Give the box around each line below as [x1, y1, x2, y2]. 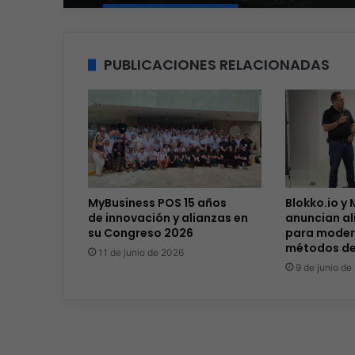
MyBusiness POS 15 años [87, 195, 227, 212]
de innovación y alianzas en [87, 210, 248, 227]
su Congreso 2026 [87, 225, 193, 242]
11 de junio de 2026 [97, 246, 184, 259]
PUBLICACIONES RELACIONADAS [103, 54, 330, 74]
